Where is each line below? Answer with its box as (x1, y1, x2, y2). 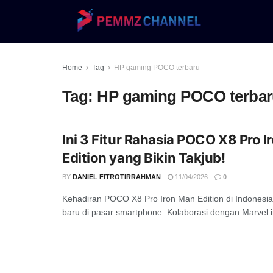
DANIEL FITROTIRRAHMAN (73, 173, 161, 180)
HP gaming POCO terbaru (114, 63, 200, 72)
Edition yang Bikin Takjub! (62, 150, 225, 166)
